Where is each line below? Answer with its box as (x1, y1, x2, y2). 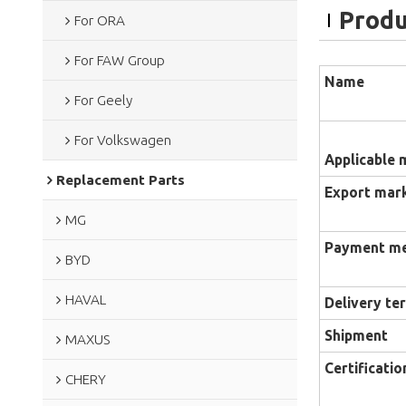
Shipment (324, 327, 388, 344)
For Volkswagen (73, 131, 171, 148)
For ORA (73, 12, 125, 28)
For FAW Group (73, 52, 165, 68)
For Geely (73, 92, 132, 108)
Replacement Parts (55, 171, 185, 188)
